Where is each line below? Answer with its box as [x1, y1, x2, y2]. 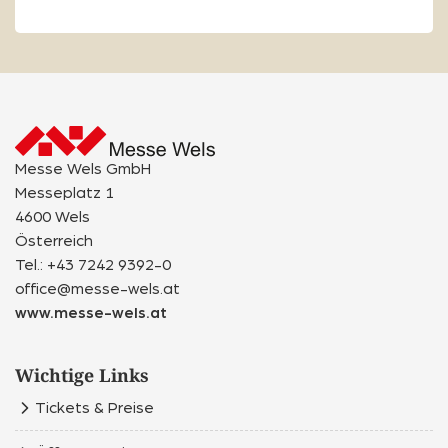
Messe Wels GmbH [15, 160, 151, 177]
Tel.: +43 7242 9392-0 [15, 256, 171, 273]
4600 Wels [15, 208, 90, 225]
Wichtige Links [15, 362, 149, 387]
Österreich [15, 232, 93, 249]
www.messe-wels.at [15, 304, 167, 321]
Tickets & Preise [35, 399, 154, 416]
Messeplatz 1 [15, 184, 114, 201]
